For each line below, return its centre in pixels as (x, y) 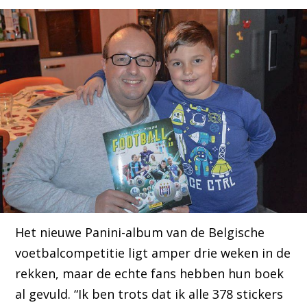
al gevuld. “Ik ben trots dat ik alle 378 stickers (149, 294)
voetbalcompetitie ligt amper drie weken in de (153, 253)
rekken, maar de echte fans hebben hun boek (150, 274)
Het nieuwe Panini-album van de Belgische (140, 233)
